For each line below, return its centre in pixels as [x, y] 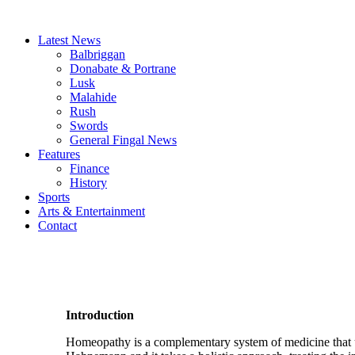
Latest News [69, 40]
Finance [90, 168]
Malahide [93, 97]
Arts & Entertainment [92, 211]
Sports [54, 197]
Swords [89, 126]
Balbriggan [97, 54]
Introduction [100, 315]
